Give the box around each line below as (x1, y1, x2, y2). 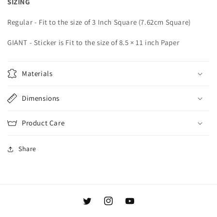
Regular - (7, 17, 39, 27)
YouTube (125, 201, 152, 211)
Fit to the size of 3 (39, 17, 96, 27)
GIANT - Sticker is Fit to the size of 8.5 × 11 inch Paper (7, 38, 180, 47)
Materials (22, 69, 53, 78)
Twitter (82, 201, 105, 211)
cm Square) (154, 17, 191, 27)
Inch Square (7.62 (96, 17, 154, 27)
